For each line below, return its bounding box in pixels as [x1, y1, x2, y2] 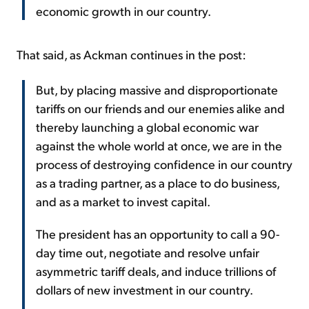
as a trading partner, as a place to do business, [36, 174, 279, 190]
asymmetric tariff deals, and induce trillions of [36, 262, 276, 279]
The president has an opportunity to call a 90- [36, 225, 279, 241]
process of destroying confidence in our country [36, 155, 292, 172]
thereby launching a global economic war [36, 118, 259, 134]
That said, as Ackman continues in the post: [17, 46, 246, 62]
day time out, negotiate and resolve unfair [36, 243, 259, 260]
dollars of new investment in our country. [36, 281, 253, 297]
